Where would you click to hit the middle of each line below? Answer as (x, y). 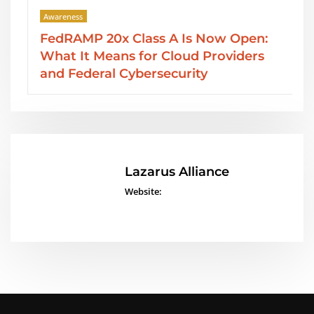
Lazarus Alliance (177, 172)
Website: (143, 191)
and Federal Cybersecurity (118, 74)
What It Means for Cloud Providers (146, 56)
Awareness (58, 16)
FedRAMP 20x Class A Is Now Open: (148, 39)
